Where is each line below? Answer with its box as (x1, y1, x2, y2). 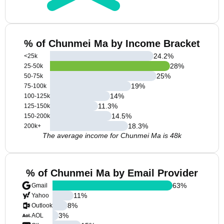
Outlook (31, 202, 52, 209)
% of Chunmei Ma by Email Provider (26, 167, 198, 178)
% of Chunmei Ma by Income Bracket (24, 38, 200, 49)
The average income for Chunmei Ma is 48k (42, 131, 181, 139)
